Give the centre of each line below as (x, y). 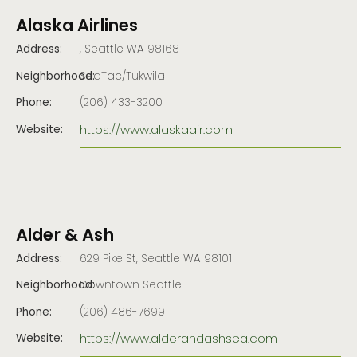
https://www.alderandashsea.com (178, 340)
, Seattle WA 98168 (129, 51)
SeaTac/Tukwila (122, 77)
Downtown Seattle (131, 286)
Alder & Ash (65, 236)
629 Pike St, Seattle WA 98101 (156, 259)
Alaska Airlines (77, 27)
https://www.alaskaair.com (156, 130)
